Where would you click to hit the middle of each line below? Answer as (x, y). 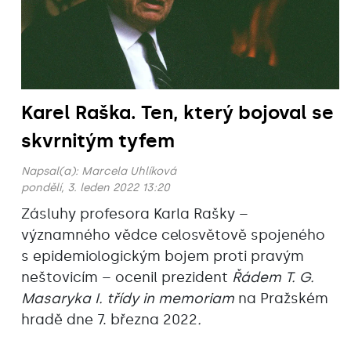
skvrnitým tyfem (98, 140)
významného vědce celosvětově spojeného (173, 235)
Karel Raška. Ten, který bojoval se (177, 112)
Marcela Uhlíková (129, 171)
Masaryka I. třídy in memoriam (130, 298)
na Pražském (283, 298)
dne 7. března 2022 (132, 319)
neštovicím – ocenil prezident (127, 277)
